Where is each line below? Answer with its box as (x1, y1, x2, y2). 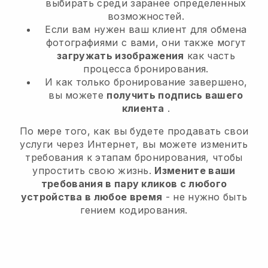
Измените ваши (154, 165, 236, 177)
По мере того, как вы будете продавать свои (19, 125, 249, 138)
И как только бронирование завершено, (44, 76, 248, 89)
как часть (184, 50, 235, 62)
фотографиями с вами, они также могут (45, 36, 246, 49)
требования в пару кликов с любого (41, 178, 227, 190)
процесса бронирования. (83, 63, 209, 75)
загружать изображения (57, 50, 184, 62)
